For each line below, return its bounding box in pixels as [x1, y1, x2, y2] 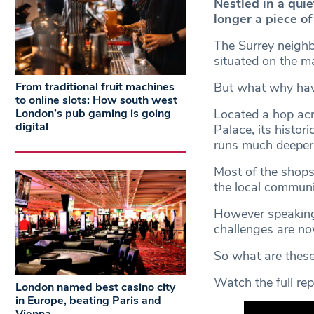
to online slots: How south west [15, 92, 177, 108]
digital [15, 118, 48, 135]
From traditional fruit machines [15, 78, 175, 95]
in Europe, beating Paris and [15, 293, 161, 309]
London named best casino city [15, 280, 175, 296]
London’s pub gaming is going [15, 105, 171, 121]
